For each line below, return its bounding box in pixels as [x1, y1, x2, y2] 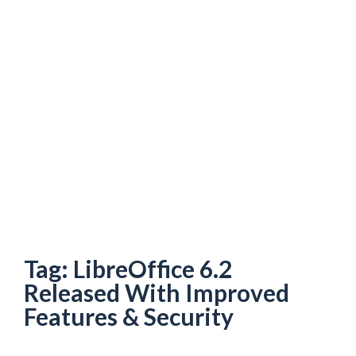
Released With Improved [24, 278, 289, 307]
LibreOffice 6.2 [73, 254, 232, 283]
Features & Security [24, 302, 234, 331]
